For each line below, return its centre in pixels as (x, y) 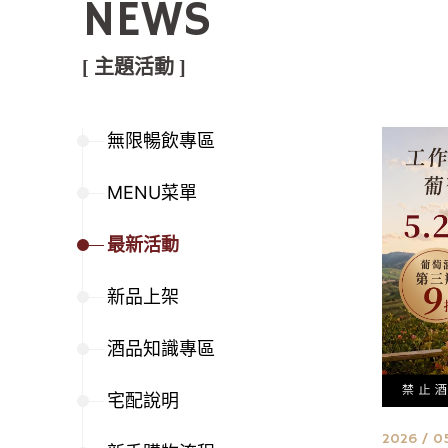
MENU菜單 (152, 193)
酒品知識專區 (161, 349)
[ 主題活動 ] (134, 67)
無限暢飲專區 (161, 141)
